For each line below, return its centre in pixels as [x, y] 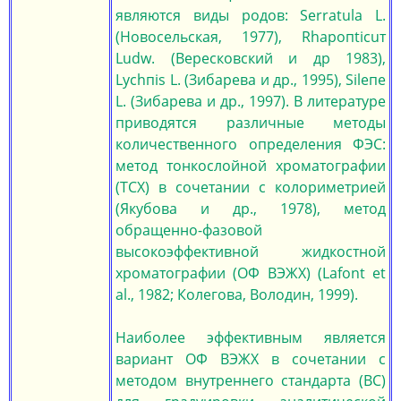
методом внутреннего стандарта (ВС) [251, 380]
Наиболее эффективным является [251, 337]
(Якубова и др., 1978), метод [251, 209]
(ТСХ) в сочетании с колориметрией [251, 187]
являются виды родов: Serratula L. [251, 15]
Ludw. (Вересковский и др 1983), [251, 58]
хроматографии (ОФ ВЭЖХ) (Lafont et [251, 273]
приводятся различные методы [251, 123]
